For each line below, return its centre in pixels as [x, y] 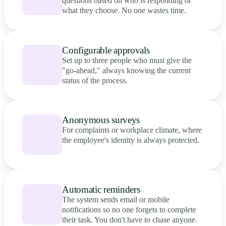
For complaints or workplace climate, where [132, 130]
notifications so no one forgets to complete [129, 209]
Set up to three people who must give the [127, 60]
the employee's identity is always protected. [131, 140]
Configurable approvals [106, 50]
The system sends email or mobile [116, 199]
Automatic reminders [101, 189]
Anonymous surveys [101, 120]
